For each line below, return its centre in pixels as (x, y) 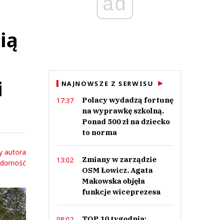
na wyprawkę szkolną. (123, 111)
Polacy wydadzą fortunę (127, 100)
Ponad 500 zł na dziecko (126, 122)
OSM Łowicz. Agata (117, 170)
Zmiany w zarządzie (119, 159)
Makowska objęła (113, 181)
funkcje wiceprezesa (121, 192)
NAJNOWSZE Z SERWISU (107, 83)
